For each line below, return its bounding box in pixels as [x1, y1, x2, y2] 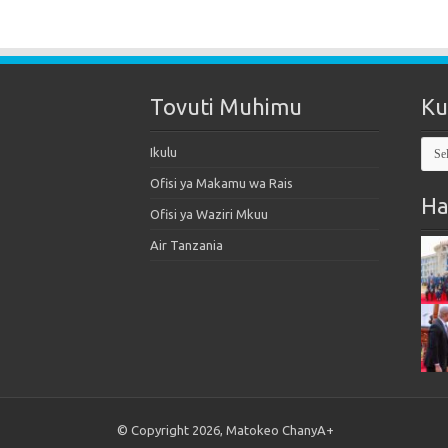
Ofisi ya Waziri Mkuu [149, 206, 268, 221]
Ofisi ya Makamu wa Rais [149, 175, 293, 190]
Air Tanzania [149, 237, 223, 252]
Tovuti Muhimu [149, 93, 302, 119]
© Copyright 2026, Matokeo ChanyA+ [117, 423, 334, 438]
